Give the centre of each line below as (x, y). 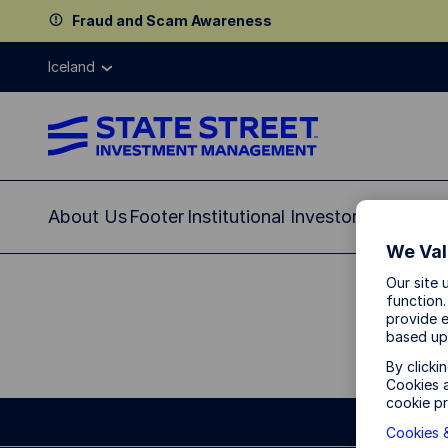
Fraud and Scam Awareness (172, 20)
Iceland (71, 66)
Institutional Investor (272, 216)
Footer (156, 216)
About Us (87, 216)
